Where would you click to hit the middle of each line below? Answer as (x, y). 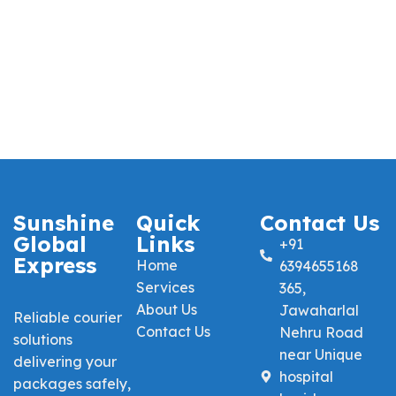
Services (166, 287)
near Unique (321, 354)
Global (50, 244)
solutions (43, 339)
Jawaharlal (320, 310)
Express (55, 265)
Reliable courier (68, 317)
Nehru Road (322, 332)
